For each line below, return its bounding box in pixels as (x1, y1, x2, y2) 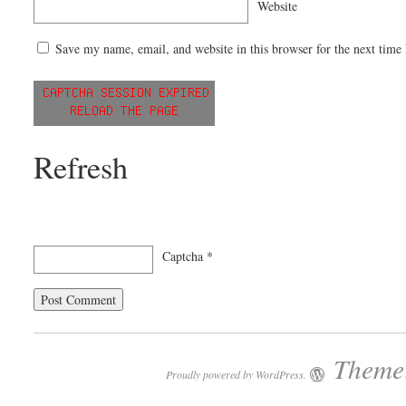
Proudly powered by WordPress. (166, 366, 306, 382)
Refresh (34, 145, 129, 188)
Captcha (162, 246, 204, 265)
